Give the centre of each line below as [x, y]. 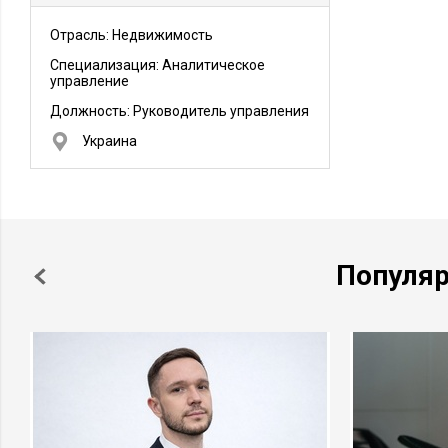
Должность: [91, 111]
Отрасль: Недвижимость [131, 35]
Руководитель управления [221, 111]
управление [89, 81]
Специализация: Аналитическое [157, 65]
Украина [109, 141]
